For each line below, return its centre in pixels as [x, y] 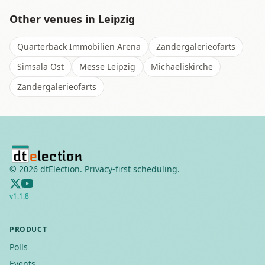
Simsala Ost [41, 67]
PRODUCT [28, 229]
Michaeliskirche [182, 67]
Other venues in [54, 19]
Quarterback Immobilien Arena [79, 46]
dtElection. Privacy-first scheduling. [109, 169]
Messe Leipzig [107, 67]
